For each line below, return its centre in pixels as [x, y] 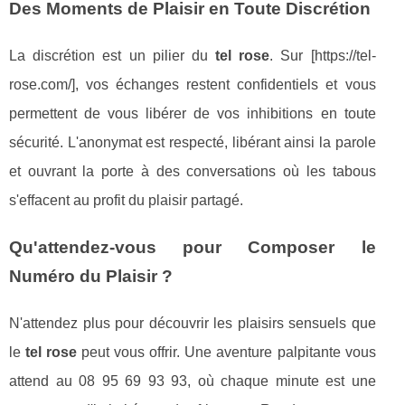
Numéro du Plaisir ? [91, 277]
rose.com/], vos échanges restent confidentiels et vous [193, 85]
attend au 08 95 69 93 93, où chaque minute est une [193, 381]
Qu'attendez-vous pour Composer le [193, 248]
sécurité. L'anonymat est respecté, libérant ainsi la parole [193, 143]
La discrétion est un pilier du [113, 56]
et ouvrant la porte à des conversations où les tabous [193, 172]
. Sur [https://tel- [323, 56]
